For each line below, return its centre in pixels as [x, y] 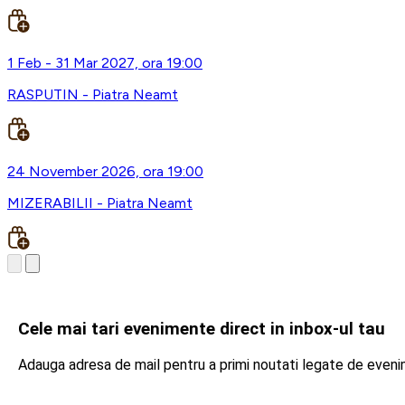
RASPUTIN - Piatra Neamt [93, 95]
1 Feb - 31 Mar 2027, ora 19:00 [105, 63]
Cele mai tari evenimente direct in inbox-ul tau [202, 329]
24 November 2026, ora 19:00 [105, 172]
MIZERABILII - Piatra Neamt [100, 203]
